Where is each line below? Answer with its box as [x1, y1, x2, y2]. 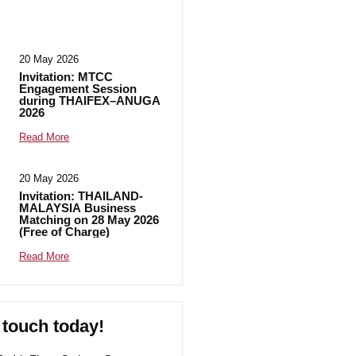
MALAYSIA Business [19, 201, 137, 215]
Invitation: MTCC [19, 70, 114, 83]
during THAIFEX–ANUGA [19, 94, 161, 107]
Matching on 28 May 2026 [19, 213, 160, 226]
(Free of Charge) [19, 225, 110, 238]
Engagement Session [19, 82, 137, 95]
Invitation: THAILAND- [19, 189, 144, 203]
